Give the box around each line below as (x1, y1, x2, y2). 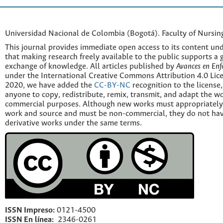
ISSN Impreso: (5, 206, 57, 215)
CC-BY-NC (94, 81, 130, 90)
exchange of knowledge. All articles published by (5, 62, 176, 71)
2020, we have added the (5, 81, 94, 90)
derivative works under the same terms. (5, 119, 142, 128)
